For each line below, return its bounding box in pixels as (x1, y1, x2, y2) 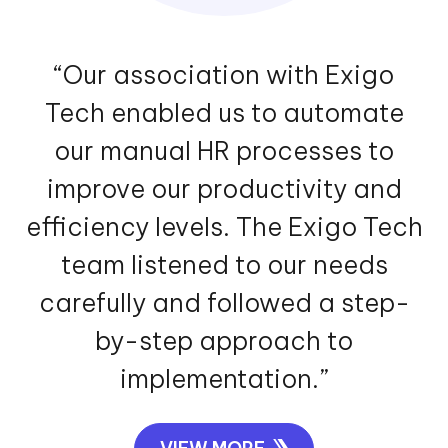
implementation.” (120, 362, 328, 395)
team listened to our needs (60, 248, 388, 281)
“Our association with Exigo (54, 58, 394, 91)
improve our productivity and (46, 172, 402, 205)
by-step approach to (95, 324, 353, 357)
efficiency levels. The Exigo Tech (25, 210, 423, 243)
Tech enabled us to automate (44, 96, 404, 129)
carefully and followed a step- (38, 286, 410, 319)
